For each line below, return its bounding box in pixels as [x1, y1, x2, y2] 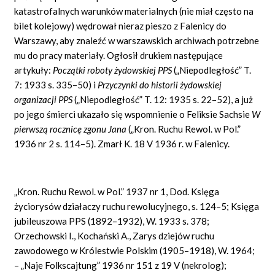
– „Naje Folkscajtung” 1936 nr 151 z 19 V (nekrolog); [14, 259, 227, 271]
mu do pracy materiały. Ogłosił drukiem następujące [14, 49, 223, 61]
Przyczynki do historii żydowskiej [98, 79, 222, 90]
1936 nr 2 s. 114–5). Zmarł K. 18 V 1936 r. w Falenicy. [14, 137, 230, 149]
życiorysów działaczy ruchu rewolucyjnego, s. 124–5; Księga [14, 200, 260, 212]
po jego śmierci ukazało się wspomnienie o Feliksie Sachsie [14, 108, 250, 120]
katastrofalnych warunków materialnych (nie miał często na [14, 5, 254, 17]
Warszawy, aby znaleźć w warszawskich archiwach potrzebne [14, 34, 260, 46]
